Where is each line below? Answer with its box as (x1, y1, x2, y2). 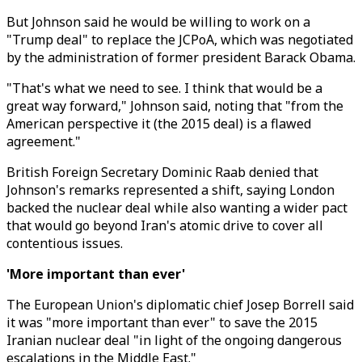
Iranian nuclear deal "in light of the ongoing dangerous (6, 331, 342, 349)
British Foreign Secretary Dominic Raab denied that (6, 163, 318, 181)
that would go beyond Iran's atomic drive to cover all (6, 217, 323, 234)
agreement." (6, 133, 81, 150)
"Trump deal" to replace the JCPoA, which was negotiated (6, 31, 353, 48)
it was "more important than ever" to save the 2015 (6, 314, 318, 331)
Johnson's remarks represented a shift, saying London (6, 181, 335, 199)
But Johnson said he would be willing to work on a (6, 13, 310, 31)
